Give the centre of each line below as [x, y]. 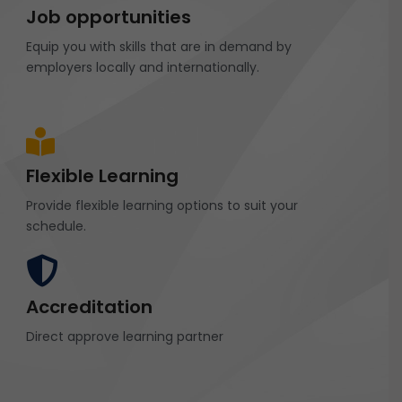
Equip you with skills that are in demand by [159, 46]
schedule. [56, 226]
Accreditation [89, 306]
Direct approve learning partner [125, 336]
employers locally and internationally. [143, 67]
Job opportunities [109, 17]
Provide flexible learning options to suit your [162, 205]
